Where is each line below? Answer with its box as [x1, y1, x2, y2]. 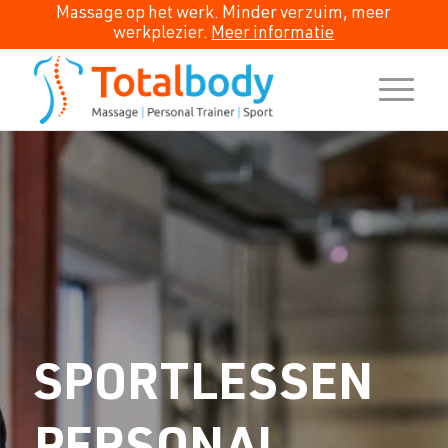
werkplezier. [113, 26, 212, 43]
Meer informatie [211, 26, 335, 43]
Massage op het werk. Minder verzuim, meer [56, 6, 392, 23]
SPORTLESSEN [33, 363, 373, 413]
